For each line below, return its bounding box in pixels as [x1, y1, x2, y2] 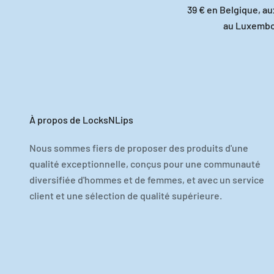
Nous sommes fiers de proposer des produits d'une [29, 141, 248, 154]
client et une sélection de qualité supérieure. [29, 189, 222, 201]
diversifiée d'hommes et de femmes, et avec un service [29, 173, 264, 185]
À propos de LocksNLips [29, 113, 133, 125]
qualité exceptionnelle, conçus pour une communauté [29, 157, 261, 169]
